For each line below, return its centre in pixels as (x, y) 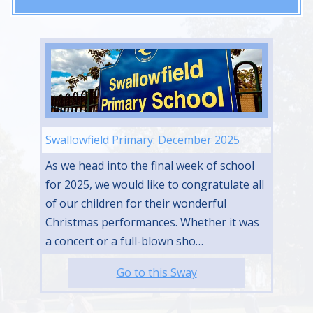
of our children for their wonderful (136, 203)
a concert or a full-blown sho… (124, 241)
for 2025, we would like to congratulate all (155, 184)
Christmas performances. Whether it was (152, 222)
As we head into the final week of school (150, 166)
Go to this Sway (156, 272)
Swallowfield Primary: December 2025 (143, 140)
